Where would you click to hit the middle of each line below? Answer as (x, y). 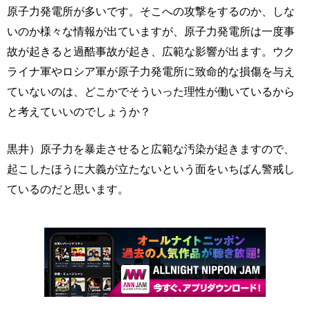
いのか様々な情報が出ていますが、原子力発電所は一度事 (151, 31)
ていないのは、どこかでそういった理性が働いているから (151, 92)
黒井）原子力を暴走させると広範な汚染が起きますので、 (151, 149)
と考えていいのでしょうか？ (79, 112)
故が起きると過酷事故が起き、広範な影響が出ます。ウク (151, 52)
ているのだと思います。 (68, 189)
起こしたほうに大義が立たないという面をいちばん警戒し (151, 169)
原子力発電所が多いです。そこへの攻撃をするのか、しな (151, 11)
